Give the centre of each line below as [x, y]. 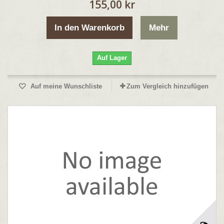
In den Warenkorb [89, 27]
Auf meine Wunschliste [65, 86]
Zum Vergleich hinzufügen [167, 86]
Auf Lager [112, 57]
